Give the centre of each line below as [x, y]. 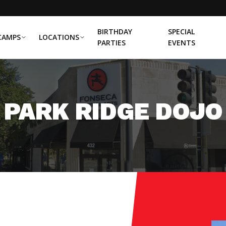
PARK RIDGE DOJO [113, 111]
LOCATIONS [59, 37]
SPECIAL [182, 32]
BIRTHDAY [115, 32]
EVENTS [182, 43]
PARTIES [111, 43]
